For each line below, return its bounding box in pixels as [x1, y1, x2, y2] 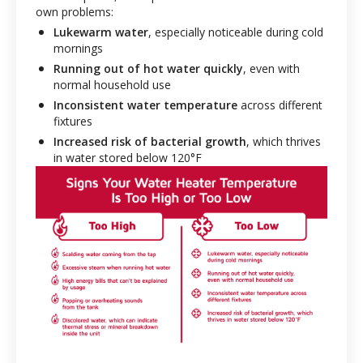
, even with [243, 61, 300, 76]
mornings [53, 41, 103, 56]
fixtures [53, 113, 92, 129]
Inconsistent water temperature [53, 97, 237, 113]
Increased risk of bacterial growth [53, 134, 246, 149]
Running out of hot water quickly [53, 61, 243, 76]
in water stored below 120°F [53, 150, 202, 165]
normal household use [53, 77, 171, 92]
